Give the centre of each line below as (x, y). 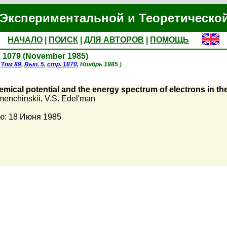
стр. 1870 (62, 64)
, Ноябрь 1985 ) (99, 64)
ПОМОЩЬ (169, 40)
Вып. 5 (34, 64)
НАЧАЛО (25, 40)
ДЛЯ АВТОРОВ (114, 40)
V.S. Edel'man (70, 99)
